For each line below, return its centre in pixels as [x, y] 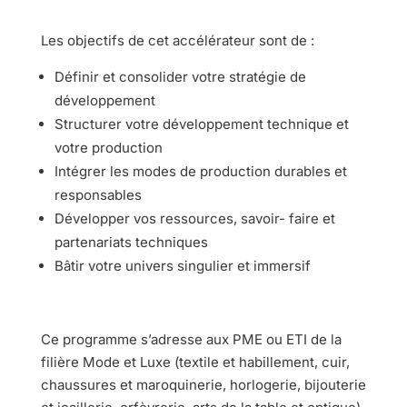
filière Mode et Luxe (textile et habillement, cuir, [195, 362]
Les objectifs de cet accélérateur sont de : [177, 40]
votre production [108, 147]
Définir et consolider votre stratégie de [180, 76]
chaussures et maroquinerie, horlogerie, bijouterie [203, 384]
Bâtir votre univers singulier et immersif [182, 265]
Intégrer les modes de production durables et [200, 171]
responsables [98, 194]
